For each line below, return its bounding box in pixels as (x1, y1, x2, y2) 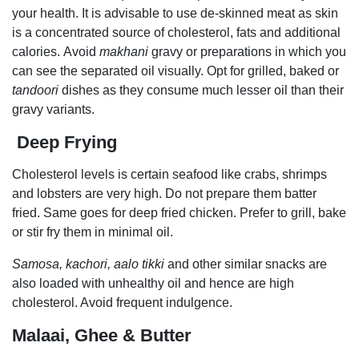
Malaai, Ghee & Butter (12, 325, 192, 345)
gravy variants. (12, 102, 95, 116)
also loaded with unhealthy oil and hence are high (12, 276, 294, 290)
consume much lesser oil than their (147, 83, 344, 97)
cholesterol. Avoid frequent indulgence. (12, 295, 232, 309)
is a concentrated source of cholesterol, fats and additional (12, 25, 341, 39)
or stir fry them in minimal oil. (12, 224, 173, 239)
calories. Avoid (12, 44, 99, 58)
